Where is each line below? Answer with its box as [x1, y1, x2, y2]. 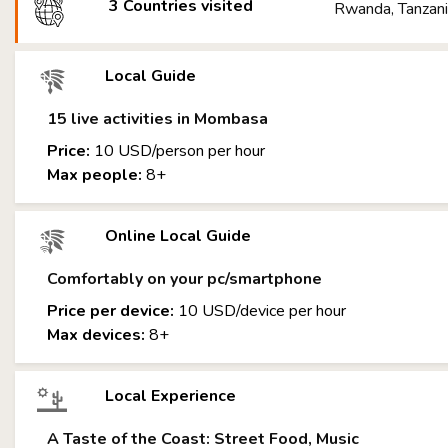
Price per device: [47, 300, 174, 322]
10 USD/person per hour [90, 140, 265, 162]
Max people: [47, 164, 142, 186]
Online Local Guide [104, 225, 251, 247]
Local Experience [104, 385, 236, 407]
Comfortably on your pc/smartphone [47, 268, 322, 290]
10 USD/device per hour [174, 300, 346, 322]
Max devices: [47, 324, 145, 346]
